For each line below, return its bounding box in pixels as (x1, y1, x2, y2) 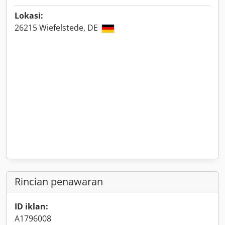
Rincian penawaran (15, 175, 103, 188)
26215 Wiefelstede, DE (15, 22, 100, 33)
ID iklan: (15, 201, 48, 212)
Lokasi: (15, 10, 43, 21)
